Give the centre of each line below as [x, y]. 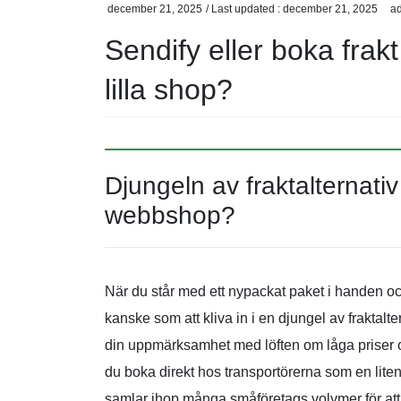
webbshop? [170, 215]
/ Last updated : [244, 9]
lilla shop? [169, 89]
